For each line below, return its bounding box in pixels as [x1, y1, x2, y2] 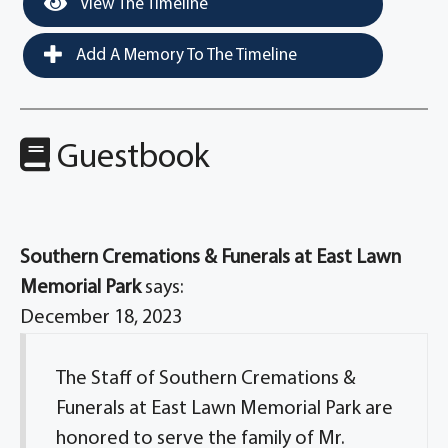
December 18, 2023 [20, 308, 182, 328]
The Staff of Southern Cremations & [56, 369, 356, 389]
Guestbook [50, 141, 210, 176]
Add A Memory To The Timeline [72, 47, 297, 64]
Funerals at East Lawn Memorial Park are [56, 399, 393, 419]
